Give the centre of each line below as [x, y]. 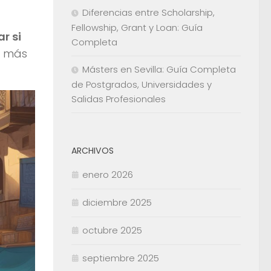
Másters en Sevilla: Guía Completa [159, 70]
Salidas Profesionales [119, 99]
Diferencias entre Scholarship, [149, 13]
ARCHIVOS [93, 151]
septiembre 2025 [121, 258]
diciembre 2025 [117, 203]
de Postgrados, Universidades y [142, 85]
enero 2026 [108, 175]
